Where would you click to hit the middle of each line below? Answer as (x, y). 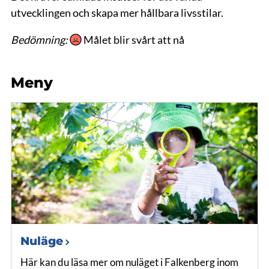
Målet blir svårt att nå (133, 40)
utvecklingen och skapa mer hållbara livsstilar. (117, 13)
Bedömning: (40, 40)
